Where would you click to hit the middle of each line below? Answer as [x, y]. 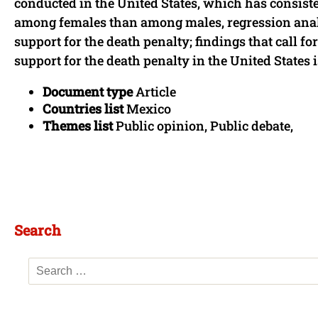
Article [156, 91]
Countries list [84, 108]
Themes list [79, 125]
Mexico [149, 108]
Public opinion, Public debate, [204, 125]
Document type [89, 91]
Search [38, 230]
